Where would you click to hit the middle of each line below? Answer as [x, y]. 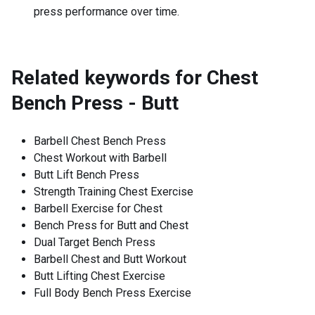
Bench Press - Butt [95, 103]
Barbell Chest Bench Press [100, 141]
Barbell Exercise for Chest [98, 208]
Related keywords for [107, 78]
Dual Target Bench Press [95, 242]
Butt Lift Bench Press [86, 175]
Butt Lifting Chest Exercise [99, 276]
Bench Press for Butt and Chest [111, 225]
